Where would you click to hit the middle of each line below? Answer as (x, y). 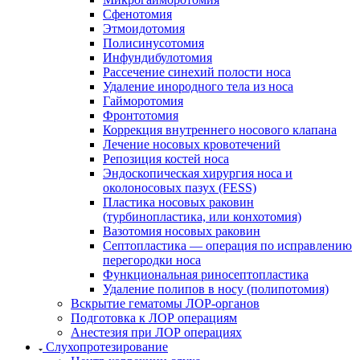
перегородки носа (152, 260)
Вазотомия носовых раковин (182, 231)
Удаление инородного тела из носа (198, 86)
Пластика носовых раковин (178, 202)
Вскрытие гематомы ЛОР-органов (165, 303)
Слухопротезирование (107, 346)
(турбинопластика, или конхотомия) (202, 216)
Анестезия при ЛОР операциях (156, 332)
